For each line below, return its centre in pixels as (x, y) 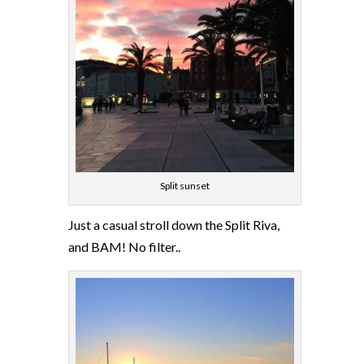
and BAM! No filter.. (124, 247)
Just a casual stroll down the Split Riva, (174, 225)
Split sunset (184, 186)
